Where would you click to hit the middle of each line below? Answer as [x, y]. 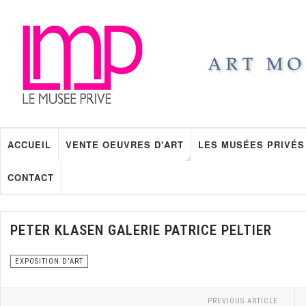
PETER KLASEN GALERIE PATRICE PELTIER [141, 230]
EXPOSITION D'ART [49, 261]
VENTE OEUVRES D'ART [125, 144]
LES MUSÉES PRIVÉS [251, 144]
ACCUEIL [29, 144]
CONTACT [31, 177]
